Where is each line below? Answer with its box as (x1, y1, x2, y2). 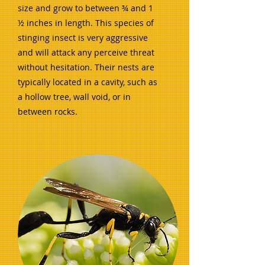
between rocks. (18, 106, 77, 117)
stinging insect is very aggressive (18, 32, 148, 43)
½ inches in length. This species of (18, 17, 154, 28)
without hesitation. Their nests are (18, 62, 154, 73)
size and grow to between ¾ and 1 (18, 2, 153, 14)
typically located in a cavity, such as (18, 76, 157, 88)
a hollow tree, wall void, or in (18, 91, 131, 102)
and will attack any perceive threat (18, 47, 154, 58)
